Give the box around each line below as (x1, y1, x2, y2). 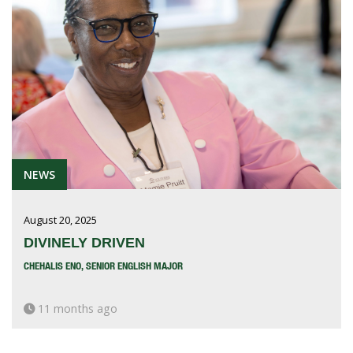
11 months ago (35, 301, 117, 317)
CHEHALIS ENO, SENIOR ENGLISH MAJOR (24, 259, 183, 273)
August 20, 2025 (24, 213, 97, 228)
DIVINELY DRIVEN (24, 235, 145, 251)
